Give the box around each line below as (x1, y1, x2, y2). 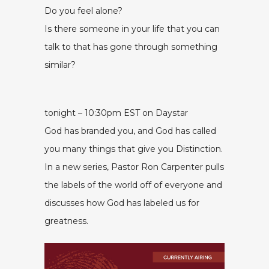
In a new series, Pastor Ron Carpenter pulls (44, 162, 224, 172)
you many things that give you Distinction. (44, 144, 223, 154)
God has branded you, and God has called (44, 125, 216, 136)
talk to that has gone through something (44, 41, 217, 52)
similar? (44, 59, 76, 70)
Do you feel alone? (44, 5, 122, 16)
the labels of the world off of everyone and (44, 180, 222, 190)
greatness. (44, 216, 88, 226)
